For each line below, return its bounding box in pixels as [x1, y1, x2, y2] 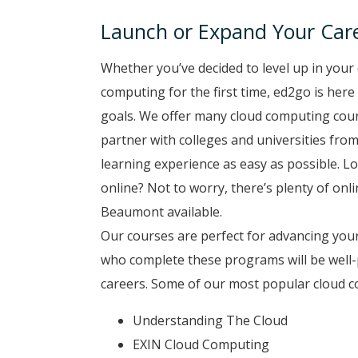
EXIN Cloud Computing [133, 336, 269, 353]
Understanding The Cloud [133, 312, 288, 329]
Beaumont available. [101, 203, 222, 221]
